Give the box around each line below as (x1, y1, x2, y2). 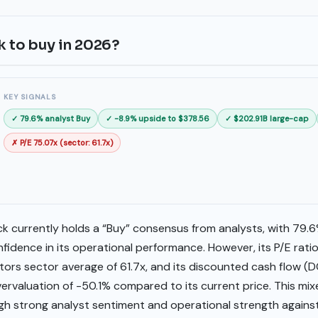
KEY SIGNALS (4, 92, 56, 102)
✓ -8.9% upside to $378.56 (106, 113, 209, 124)
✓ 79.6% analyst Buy (11, 113, 90, 124)
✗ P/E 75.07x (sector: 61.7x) (11, 137, 113, 148)
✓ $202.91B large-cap (225, 113, 309, 124)
